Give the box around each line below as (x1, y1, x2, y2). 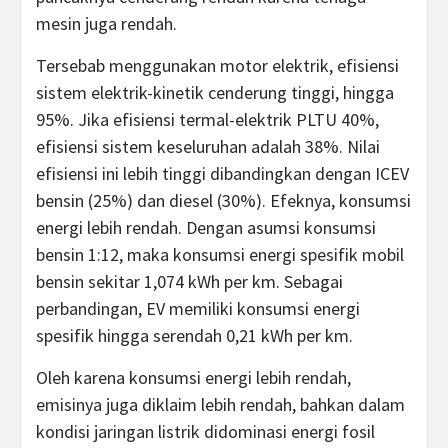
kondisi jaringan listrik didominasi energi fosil (36, 420, 375, 443)
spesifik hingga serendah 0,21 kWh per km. (36, 324, 353, 347)
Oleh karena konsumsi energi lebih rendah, (36, 366, 351, 389)
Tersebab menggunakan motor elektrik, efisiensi (36, 54, 399, 77)
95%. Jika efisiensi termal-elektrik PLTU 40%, (36, 108, 379, 131)
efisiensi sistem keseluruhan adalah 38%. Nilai (36, 135, 380, 158)
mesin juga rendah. (36, 12, 177, 35)
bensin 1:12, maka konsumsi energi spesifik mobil (36, 243, 404, 266)
